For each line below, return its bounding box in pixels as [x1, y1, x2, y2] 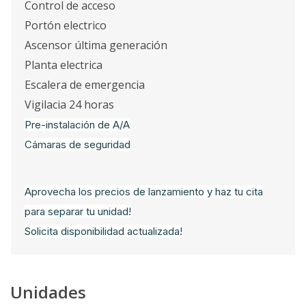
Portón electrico [25, 18, 109, 33]
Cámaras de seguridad [25, 138, 130, 151]
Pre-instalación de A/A [25, 118, 130, 131]
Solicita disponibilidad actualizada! [25, 225, 182, 238]
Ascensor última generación [25, 38, 167, 53]
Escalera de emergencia [25, 77, 145, 92]
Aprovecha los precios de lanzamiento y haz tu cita [25, 185, 263, 198]
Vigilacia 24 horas [25, 97, 114, 112]
